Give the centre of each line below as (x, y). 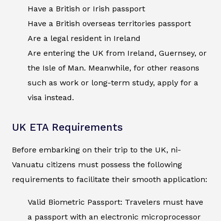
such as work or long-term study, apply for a (113, 83)
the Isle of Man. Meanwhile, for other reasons (113, 68)
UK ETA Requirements (67, 128)
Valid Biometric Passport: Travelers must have (115, 202)
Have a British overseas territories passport (109, 24)
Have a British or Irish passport (86, 9)
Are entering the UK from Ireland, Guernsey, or (117, 53)
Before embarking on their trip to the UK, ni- (96, 150)
